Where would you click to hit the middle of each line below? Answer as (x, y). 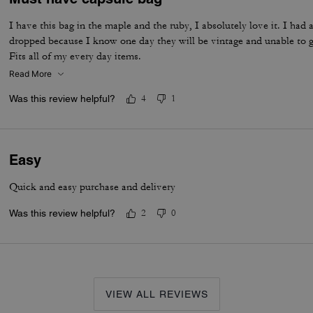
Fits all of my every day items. (75, 56)
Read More (31, 74)
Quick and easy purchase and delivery (93, 187)
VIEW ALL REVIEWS (156, 294)
